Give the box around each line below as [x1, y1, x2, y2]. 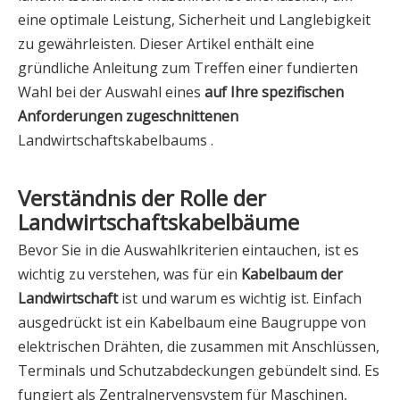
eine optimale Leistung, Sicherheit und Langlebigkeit [18, 10, 371, 30]
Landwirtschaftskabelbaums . [18, 130, 213, 151]
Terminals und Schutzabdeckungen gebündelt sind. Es [18, 361, 379, 381]
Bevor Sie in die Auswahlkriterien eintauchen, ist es [18, 240, 359, 261]
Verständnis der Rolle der [18, 183, 266, 213]
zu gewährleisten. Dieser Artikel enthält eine [18, 34, 314, 54]
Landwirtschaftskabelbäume [18, 207, 299, 237]
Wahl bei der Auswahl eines [18, 82, 204, 103]
